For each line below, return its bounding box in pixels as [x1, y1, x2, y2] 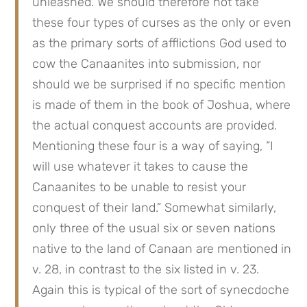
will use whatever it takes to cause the [32, 159, 249, 174]
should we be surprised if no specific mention [32, 77, 286, 92]
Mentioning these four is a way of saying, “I [32, 138, 274, 153]
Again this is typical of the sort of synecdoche [32, 282, 290, 297]
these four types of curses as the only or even [32, 15, 292, 30]
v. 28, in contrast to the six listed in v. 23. [32, 262, 260, 277]
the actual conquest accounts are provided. [32, 118, 278, 133]
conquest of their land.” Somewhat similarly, [32, 200, 277, 215]
